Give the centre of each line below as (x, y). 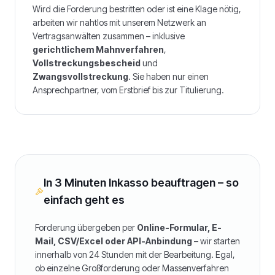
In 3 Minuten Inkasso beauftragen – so (141, 183)
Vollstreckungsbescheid (87, 63)
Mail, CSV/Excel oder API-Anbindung (114, 241)
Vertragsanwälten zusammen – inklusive (109, 36)
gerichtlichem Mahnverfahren (98, 49)
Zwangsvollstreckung (80, 76)
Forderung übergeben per (86, 227)
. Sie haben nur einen (168, 76)
